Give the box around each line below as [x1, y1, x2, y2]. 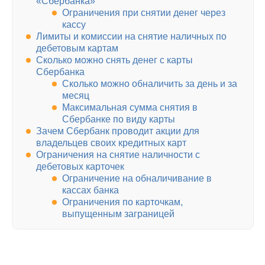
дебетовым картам [36, 43, 118, 54]
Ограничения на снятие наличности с [36, 150, 200, 160]
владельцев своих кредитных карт [36, 138, 186, 148]
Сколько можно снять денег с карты [36, 55, 193, 66]
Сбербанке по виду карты [62, 114, 175, 125]
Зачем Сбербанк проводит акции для [36, 126, 199, 137]
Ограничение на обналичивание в [62, 173, 212, 184]
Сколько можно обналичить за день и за [62, 79, 237, 89]
